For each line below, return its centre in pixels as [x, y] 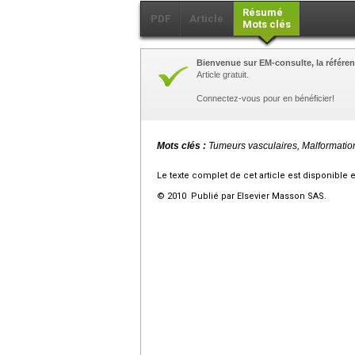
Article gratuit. [223, 75]
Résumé [263, 13]
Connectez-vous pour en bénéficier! [265, 99]
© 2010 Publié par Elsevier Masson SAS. [242, 197]
